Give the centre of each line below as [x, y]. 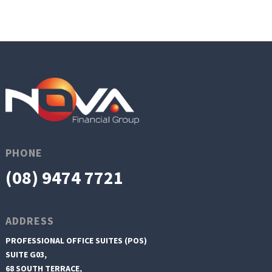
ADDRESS [29, 220]
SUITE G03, [26, 254]
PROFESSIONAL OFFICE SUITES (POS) [76, 240]
